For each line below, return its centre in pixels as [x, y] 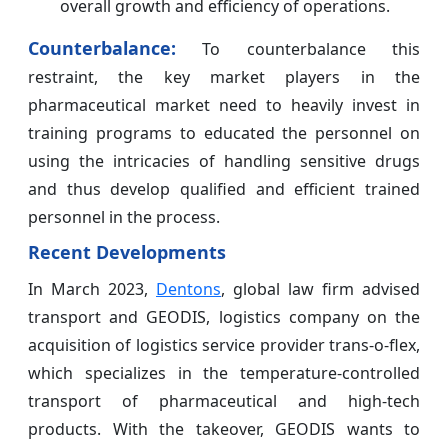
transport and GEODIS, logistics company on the [224, 316]
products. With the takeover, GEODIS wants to [224, 428]
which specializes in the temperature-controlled [224, 372]
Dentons [188, 288]
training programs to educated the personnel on [224, 132]
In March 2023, [92, 288]
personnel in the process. [124, 216]
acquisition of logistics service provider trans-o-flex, [224, 344]
